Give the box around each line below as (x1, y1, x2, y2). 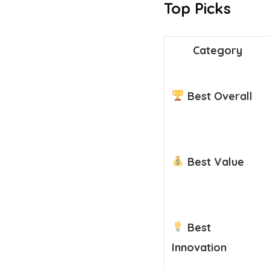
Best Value (184, 154, 244, 169)
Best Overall (184, 89, 253, 103)
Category (192, 43, 242, 57)
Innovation (172, 240, 227, 254)
